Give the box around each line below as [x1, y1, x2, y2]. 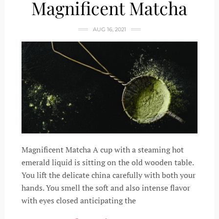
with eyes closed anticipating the [21, 195, 136, 206]
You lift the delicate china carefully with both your [21, 170, 196, 180]
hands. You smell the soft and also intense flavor [21, 182, 190, 193]
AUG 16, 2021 [92, 26, 126, 33]
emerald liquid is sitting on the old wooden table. [21, 157, 194, 168]
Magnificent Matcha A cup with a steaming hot [21, 144, 184, 155]
